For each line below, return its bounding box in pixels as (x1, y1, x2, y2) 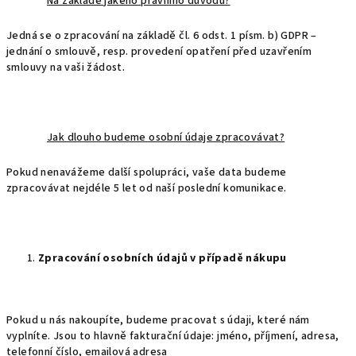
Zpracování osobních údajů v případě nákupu (38, 250, 287, 266)
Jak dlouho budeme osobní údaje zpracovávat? (47, 130, 285, 145)
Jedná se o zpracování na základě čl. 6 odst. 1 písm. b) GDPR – (6, 28, 317, 44)
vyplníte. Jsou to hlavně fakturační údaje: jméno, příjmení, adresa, (6, 328, 339, 344)
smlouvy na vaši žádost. (6, 60, 126, 75)
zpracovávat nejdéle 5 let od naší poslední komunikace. (6, 180, 287, 196)
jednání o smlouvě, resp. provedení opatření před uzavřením (6, 44, 312, 60)
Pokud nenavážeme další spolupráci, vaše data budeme (6, 164, 287, 180)
